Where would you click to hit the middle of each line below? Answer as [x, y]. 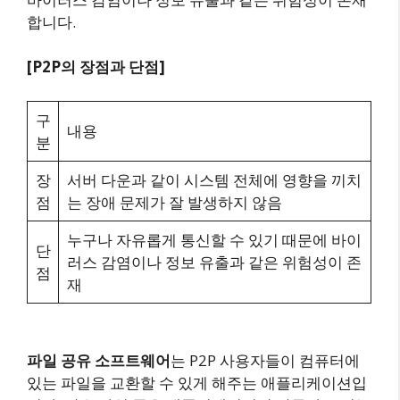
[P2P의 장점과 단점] [96, 67]
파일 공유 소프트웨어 [99, 360]
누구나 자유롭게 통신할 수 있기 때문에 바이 [214, 239]
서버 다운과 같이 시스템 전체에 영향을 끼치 [214, 179]
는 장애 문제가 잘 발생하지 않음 [174, 202]
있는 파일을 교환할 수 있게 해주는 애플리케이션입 [197, 382]
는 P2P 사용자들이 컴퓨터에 [265, 360]
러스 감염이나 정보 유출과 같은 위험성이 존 [214, 262]
